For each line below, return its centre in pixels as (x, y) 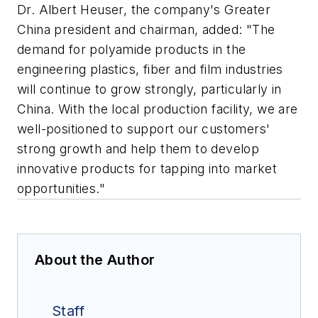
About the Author (95, 260)
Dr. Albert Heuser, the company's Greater (144, 10)
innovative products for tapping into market (147, 169)
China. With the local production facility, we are (158, 109)
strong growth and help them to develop (138, 149)
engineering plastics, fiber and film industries (150, 70)
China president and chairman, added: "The (146, 30)
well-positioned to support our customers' (144, 129)
